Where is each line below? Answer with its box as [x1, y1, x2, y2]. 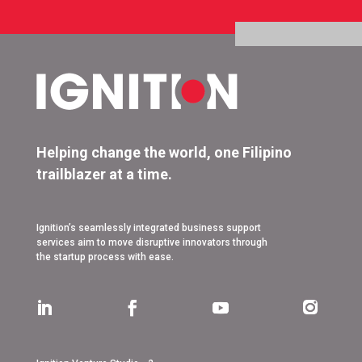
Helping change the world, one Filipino [36, 144, 292, 162]
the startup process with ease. [36, 251, 174, 263]
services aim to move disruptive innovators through [36, 237, 267, 249]
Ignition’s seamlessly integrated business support [36, 222, 261, 234]
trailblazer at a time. [36, 166, 172, 183]
